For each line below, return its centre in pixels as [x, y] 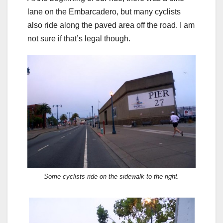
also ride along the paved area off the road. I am [111, 25]
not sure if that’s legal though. [79, 39]
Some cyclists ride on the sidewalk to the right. [111, 176]
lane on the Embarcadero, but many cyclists [104, 12]
